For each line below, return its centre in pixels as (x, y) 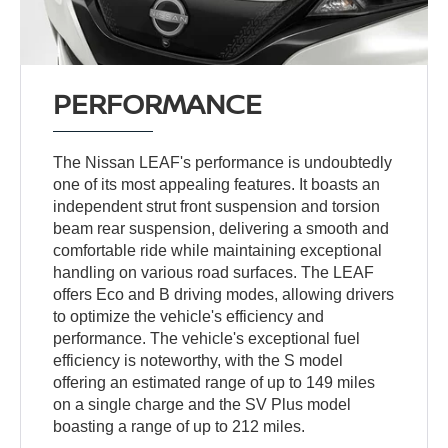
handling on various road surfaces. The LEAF (214, 272)
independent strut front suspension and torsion (217, 206)
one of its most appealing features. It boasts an (217, 184)
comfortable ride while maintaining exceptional (218, 250)
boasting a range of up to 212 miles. (179, 426)
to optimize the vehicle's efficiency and (189, 316)
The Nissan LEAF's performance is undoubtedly (223, 162)
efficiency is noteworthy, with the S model (198, 360)
